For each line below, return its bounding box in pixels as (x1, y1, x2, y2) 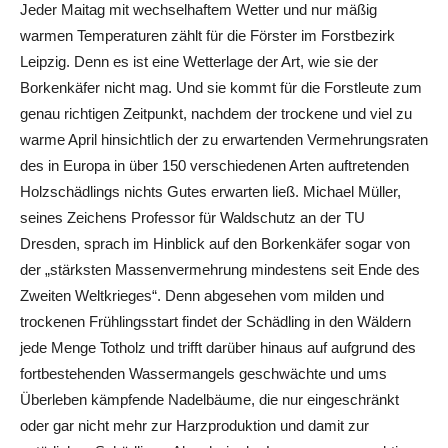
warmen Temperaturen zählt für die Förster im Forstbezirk (20, 27, 395, 45)
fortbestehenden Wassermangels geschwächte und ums (20, 365, 387, 383)
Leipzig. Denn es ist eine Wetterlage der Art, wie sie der (20, 53, 378, 71)
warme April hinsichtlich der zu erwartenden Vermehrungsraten (20, 131, 428, 149)
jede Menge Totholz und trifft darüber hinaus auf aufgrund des (20, 339, 416, 357)
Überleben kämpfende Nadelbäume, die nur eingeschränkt (20, 391, 399, 409)
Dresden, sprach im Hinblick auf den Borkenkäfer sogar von (20, 235, 410, 253)
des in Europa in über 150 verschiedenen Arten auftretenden (20, 157, 409, 175)
